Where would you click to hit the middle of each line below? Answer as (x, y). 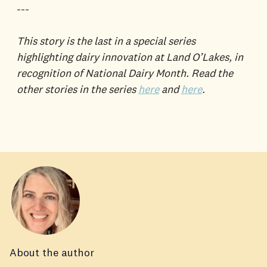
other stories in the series (77, 89)
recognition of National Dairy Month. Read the (125, 73)
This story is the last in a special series (106, 41)
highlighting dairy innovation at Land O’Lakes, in (130, 57)
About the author (52, 253)
